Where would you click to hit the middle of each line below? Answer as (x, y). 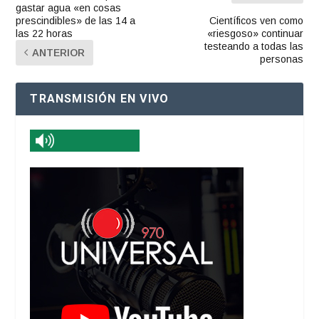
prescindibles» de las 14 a (76, 20)
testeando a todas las (253, 46)
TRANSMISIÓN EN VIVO (100, 98)
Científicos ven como (256, 20)
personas (281, 59)
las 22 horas (45, 33)
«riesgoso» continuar (255, 33)
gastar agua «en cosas (69, 7)
